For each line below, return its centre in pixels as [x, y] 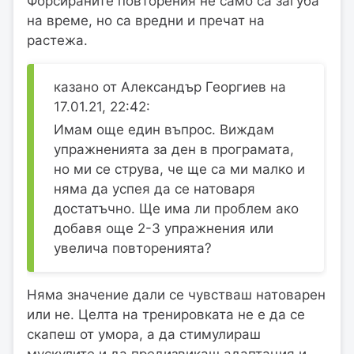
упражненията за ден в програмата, [174, 150]
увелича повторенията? [133, 249]
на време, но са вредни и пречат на [146, 21]
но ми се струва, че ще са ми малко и [179, 169]
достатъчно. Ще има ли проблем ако [176, 209]
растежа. [57, 41]
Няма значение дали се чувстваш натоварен [176, 295]
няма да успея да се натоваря [154, 189]
